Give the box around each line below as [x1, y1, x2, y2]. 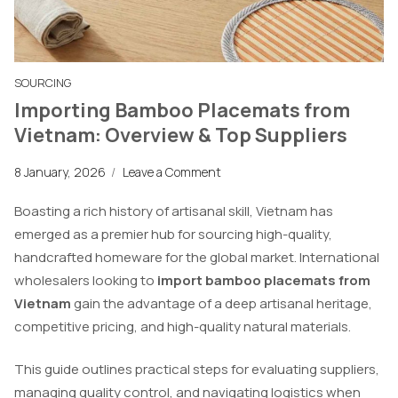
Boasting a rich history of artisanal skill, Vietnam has [14, 201, 333, 220]
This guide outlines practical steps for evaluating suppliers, [14, 360, 379, 379]
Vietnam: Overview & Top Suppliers [14, 122, 347, 149]
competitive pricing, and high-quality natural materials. [14, 316, 351, 336]
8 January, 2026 [14, 163, 106, 181]
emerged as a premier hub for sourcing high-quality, [14, 224, 332, 243]
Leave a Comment [123, 163, 221, 181]
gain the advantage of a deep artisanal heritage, [71, 293, 372, 313]
